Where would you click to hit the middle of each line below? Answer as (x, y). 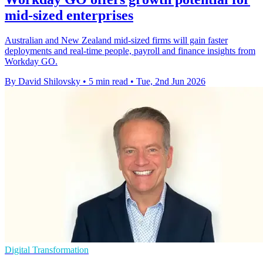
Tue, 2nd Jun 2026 (171, 82)
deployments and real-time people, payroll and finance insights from (130, 51)
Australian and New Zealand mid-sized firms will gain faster (116, 41)
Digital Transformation (47, 250)
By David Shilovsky (43, 82)
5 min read (108, 82)
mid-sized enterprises (69, 16)
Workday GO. (31, 62)
